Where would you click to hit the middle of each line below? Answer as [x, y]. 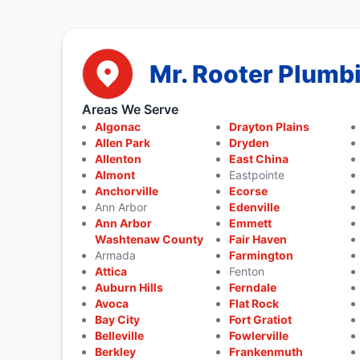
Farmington [262, 255]
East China [259, 159]
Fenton [247, 271]
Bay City [117, 319]
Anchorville [126, 191]
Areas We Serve [130, 109]
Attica [110, 271]
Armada [115, 255]
